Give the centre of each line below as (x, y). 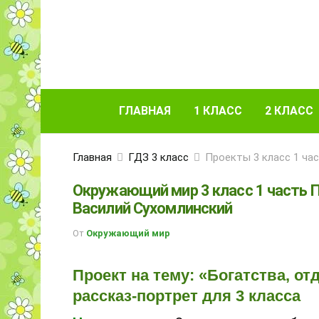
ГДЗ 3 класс (158, 157)
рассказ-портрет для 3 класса (187, 296)
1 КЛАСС (218, 111)
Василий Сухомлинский (153, 208)
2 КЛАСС (289, 111)
